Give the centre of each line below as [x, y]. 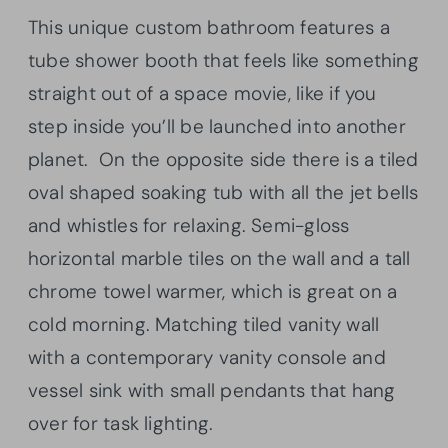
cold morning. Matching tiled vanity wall [204, 324]
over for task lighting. [123, 423]
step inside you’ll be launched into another [217, 126]
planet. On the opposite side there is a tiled [223, 159]
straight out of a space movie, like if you [202, 93]
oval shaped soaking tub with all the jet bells [223, 192]
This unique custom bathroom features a [209, 27]
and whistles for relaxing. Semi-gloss [189, 225]
